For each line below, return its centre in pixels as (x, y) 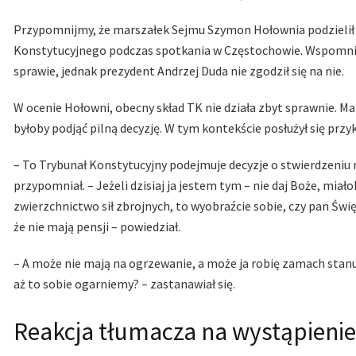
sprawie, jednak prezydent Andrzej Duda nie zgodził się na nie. (179, 71)
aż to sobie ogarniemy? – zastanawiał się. (124, 284)
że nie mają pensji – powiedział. (97, 227)
